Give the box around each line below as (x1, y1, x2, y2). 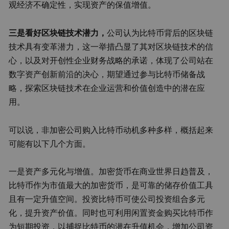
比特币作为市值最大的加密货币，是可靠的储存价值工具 (9, 179, 214, 191)
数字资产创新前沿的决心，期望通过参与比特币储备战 (9, 68, 205, 80)
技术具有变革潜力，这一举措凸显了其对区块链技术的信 (9, 40, 214, 52)
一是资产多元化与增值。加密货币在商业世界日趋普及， (9, 166, 214, 177)
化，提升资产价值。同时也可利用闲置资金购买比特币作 (9, 207, 214, 219)
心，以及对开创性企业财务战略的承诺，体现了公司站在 (9, 54, 214, 66)
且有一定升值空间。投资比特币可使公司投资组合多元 (9, 193, 205, 205)
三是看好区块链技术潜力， (9, 27, 107, 38)
